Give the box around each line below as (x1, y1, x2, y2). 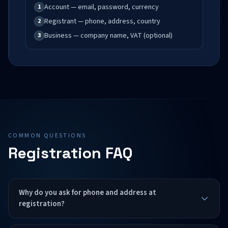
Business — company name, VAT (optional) (44, 31, 173, 41)
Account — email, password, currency (44, 2, 159, 12)
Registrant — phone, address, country (44, 16, 160, 26)
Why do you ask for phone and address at (19, 187, 156, 198)
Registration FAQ (8, 143, 133, 163)
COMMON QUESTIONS (8, 131, 87, 140)
